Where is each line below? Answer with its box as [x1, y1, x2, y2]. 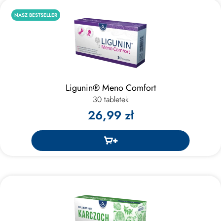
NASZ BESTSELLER [14, 11, 57, 19]
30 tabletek [92, 93, 129, 105]
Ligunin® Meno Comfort [65, 81, 156, 94]
